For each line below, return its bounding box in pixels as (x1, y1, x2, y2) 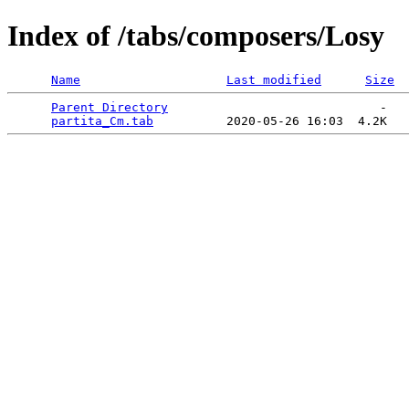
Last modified (226, 72, 321, 87)
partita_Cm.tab (51, 113, 153, 128)
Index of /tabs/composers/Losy (7, 19, 384, 53)
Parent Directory (51, 100, 168, 114)
